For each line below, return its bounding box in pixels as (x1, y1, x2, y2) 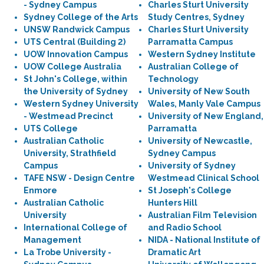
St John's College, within (24, 74, 127, 84)
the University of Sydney (24, 87, 128, 96)
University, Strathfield (24, 148, 116, 158)
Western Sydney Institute (148, 49, 256, 59)
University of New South (148, 87, 250, 96)
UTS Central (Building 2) (24, 37, 126, 47)
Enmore (24, 186, 57, 195)
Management (24, 235, 81, 245)
